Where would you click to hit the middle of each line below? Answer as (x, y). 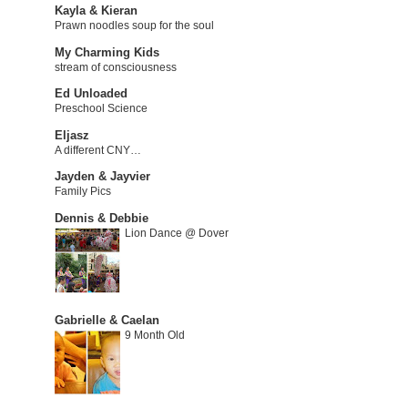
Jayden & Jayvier (102, 177)
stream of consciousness (115, 67)
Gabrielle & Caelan (107, 321)
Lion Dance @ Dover (176, 233)
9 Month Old (154, 336)
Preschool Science (101, 109)
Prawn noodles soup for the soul (134, 26)
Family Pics (82, 192)
